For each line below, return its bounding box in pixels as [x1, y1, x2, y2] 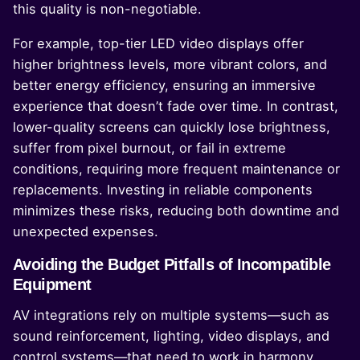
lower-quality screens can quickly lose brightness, [13, 118, 330, 135]
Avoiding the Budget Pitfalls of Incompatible [13, 256, 331, 274]
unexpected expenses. [13, 223, 158, 239]
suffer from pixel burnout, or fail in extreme [13, 139, 286, 156]
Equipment [13, 276, 92, 294]
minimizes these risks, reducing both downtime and [13, 202, 339, 219]
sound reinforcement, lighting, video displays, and [13, 328, 329, 345]
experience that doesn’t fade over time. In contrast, [13, 97, 338, 114]
